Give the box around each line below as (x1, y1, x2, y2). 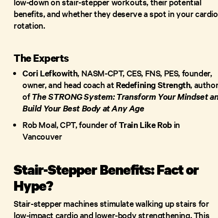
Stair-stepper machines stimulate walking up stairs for (14, 197, 209, 209)
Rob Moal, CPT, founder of (22, 118, 119, 130)
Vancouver (22, 130, 66, 142)
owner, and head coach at (22, 78, 116, 90)
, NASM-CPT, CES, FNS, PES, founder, (77, 67, 212, 78)
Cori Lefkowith (22, 67, 78, 79)
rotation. (14, 19, 47, 31)
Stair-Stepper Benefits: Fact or (14, 160, 199, 179)
